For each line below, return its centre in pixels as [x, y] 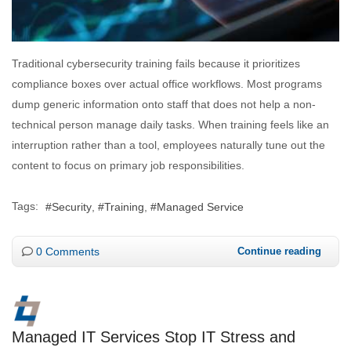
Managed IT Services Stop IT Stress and [154, 337]
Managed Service [200, 207]
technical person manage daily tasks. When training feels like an [170, 125]
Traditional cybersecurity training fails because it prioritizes [156, 64]
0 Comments [68, 252]
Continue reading [279, 251]
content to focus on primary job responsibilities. [128, 166]
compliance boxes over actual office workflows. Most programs [167, 84]
